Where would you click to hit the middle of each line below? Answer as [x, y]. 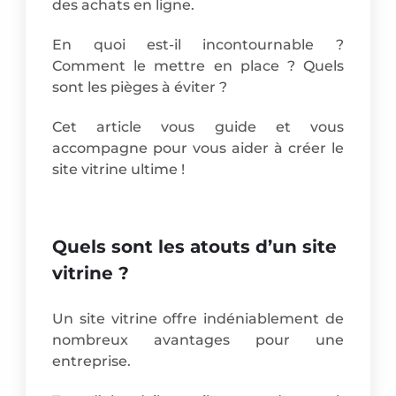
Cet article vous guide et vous [198, 126]
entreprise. [92, 362]
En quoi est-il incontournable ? [198, 44]
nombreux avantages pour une [198, 340]
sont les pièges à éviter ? [140, 87]
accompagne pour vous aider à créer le [198, 148]
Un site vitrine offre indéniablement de [198, 319]
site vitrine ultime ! [119, 169]
